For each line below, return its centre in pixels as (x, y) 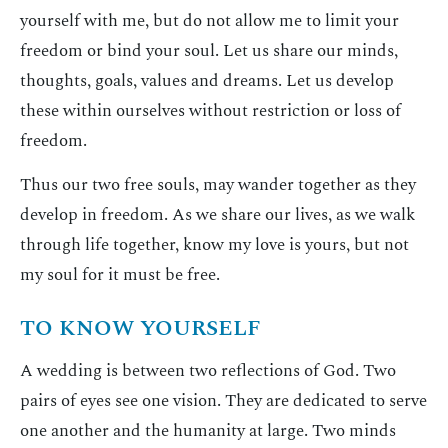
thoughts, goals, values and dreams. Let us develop (207, 81)
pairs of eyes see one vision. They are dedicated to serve (223, 400)
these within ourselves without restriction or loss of (210, 111)
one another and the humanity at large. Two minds (208, 430)
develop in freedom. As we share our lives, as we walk (217, 215)
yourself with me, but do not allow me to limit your (209, 21)
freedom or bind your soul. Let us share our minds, (209, 51)
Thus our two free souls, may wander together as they (218, 185)
